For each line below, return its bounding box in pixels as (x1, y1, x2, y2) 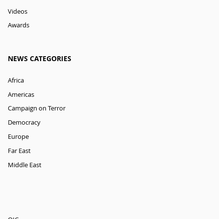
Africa (8, 76, 24, 85)
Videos (8, 7, 27, 16)
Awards (8, 21, 29, 30)
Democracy (8, 118, 41, 127)
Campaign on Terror (8, 104, 66, 113)
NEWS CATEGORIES (8, 54, 71, 64)
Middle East (8, 160, 42, 169)
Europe (8, 132, 29, 141)
